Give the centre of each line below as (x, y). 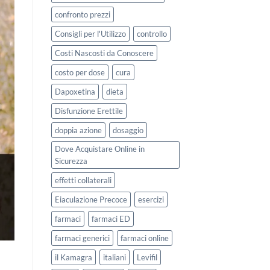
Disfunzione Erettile (89, 111)
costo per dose (80, 72)
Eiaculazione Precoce (91, 199)
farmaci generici (82, 238)
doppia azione (78, 130)
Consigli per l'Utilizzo (90, 33)
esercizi (151, 199)
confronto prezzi (82, 14)
